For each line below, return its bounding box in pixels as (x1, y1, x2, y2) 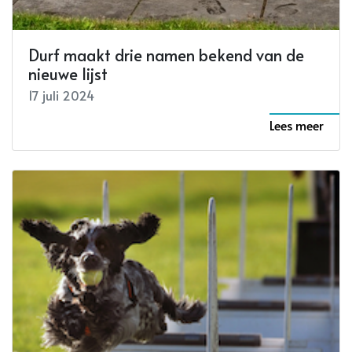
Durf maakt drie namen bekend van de (28, 43, 304, 66)
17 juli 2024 (28, 86, 94, 104)
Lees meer (269, 115, 324, 134)
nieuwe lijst (28, 62, 108, 85)
